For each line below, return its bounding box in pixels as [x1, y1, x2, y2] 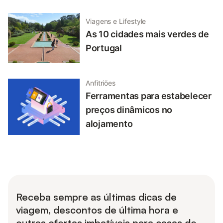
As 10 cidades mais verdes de [86, 28, 209, 39]
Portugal [86, 42, 122, 53]
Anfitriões [86, 79, 116, 88]
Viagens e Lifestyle [86, 16, 146, 25]
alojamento [86, 118, 133, 129]
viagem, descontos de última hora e [16, 204, 178, 217]
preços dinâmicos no [86, 105, 173, 115]
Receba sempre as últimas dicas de [16, 191, 177, 204]
